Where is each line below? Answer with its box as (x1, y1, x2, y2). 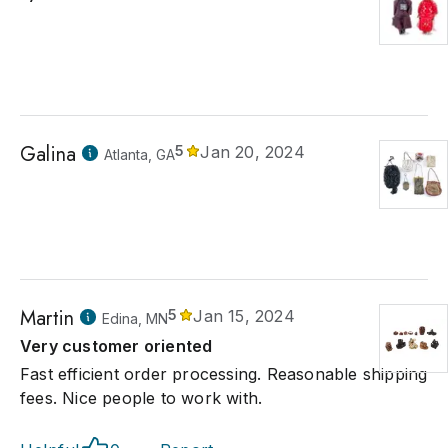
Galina (20, 140, 77, 169)
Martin (20, 304, 75, 333)
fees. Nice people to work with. (20, 388, 263, 408)
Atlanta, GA (104, 146, 176, 163)
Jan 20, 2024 (200, 142, 305, 162)
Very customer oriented (20, 336, 213, 356)
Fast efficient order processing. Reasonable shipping (20, 364, 428, 384)
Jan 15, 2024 (193, 306, 295, 326)
